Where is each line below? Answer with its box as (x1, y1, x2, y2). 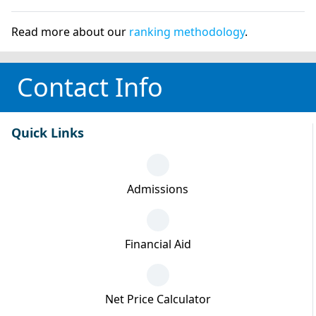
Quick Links (11, 124, 84, 141)
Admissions (127, 181, 188, 197)
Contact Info (17, 70, 163, 104)
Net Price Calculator (104, 291, 211, 307)
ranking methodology (129, 24, 245, 39)
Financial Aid (124, 236, 191, 252)
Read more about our (11, 24, 129, 39)
